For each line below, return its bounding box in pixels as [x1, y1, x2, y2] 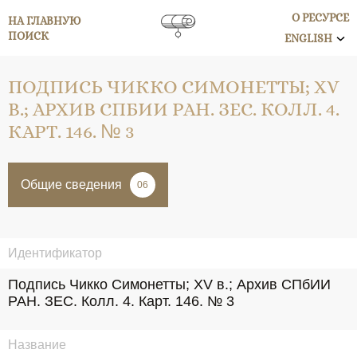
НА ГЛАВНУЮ [8, 14, 81, 27]
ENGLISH [284, 32, 332, 45]
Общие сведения [21, 178, 122, 191]
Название [8, 338, 66, 351]
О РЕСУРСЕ [292, 11, 349, 24]
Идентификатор [8, 246, 102, 260]
